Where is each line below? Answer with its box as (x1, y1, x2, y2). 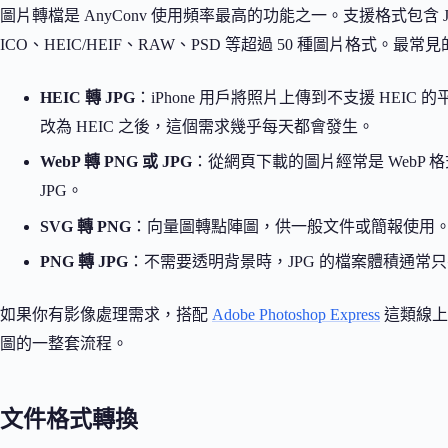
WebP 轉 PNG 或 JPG (40, 153, 192, 171)
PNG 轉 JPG (40, 253, 128, 271)
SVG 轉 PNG (40, 217, 131, 235)
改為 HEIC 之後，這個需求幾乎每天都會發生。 (40, 117, 374, 135)
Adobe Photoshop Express (212, 306, 380, 324)
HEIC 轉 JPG (40, 88, 135, 106)
